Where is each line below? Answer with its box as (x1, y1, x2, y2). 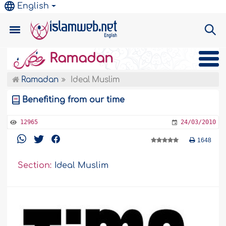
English (17, 2, 49, 11)
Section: (18, 161, 52, 171)
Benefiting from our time (22, 95, 125, 104)
